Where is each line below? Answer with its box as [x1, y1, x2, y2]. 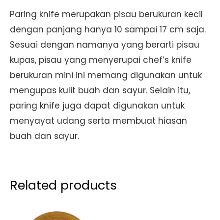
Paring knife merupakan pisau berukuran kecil [10, 8, 203, 21]
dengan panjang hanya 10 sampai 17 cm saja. [10, 24, 206, 36]
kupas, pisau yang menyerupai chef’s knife [10, 54, 192, 66]
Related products [10, 176, 117, 194]
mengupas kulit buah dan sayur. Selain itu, [10, 84, 190, 97]
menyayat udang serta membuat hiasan [10, 115, 187, 127]
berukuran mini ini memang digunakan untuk [10, 69, 202, 82]
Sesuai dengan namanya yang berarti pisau [10, 39, 199, 51]
